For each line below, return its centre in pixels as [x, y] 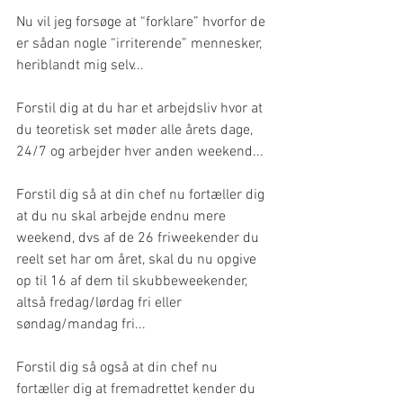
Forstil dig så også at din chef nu [119, 367]
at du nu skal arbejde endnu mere [123, 216]
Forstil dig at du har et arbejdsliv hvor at [141, 108]
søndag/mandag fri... [81, 324]
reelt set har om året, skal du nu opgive [138, 260]
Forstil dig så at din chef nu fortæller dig [142, 195]
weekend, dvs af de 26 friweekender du [139, 238]
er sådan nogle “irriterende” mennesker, [141, 44]
